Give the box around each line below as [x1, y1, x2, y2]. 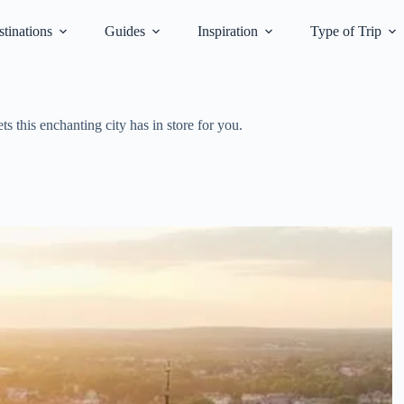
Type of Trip [309, 23, 381, 39]
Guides [104, 23, 145, 39]
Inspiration [197, 23, 258, 39]
